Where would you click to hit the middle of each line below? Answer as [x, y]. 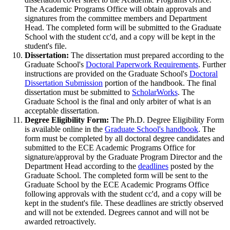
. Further [212, 64]
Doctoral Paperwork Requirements [142, 64]
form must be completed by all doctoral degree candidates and [124, 138]
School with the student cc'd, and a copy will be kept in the [120, 36]
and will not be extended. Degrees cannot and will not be [117, 212]
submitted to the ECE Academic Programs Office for [110, 147]
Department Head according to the [81, 166]
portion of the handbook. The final [159, 83]
